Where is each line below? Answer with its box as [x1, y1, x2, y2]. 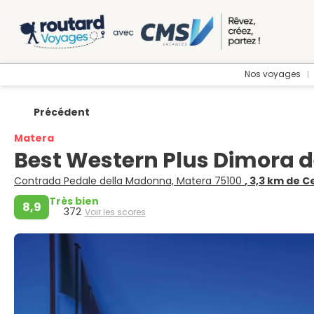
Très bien [49, 194, 99, 208]
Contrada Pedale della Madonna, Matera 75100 [14, 174, 245, 188]
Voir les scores [84, 206, 146, 218]
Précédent [33, 105, 90, 119]
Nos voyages [245, 68, 301, 80]
